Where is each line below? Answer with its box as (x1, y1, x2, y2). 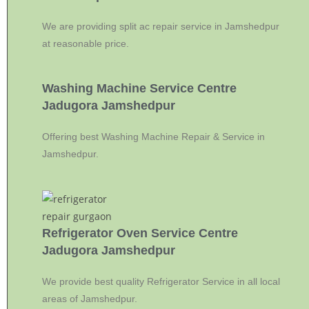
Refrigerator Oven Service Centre (42, 226, 238, 240)
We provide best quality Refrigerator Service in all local (42, 276, 280, 287)
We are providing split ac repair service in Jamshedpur (42, 21, 279, 32)
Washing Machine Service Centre (42, 81, 237, 95)
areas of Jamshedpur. (42, 293, 137, 304)
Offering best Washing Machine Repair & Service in (42, 131, 265, 142)
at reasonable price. (42, 38, 129, 49)
